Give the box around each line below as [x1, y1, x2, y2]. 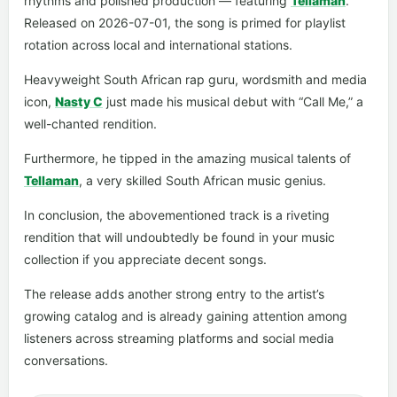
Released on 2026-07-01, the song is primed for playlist [24, 15, 346, 30]
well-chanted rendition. [24, 116, 157, 131]
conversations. [24, 353, 108, 368]
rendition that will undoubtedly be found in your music [24, 230, 335, 245]
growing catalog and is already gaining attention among [24, 308, 347, 323]
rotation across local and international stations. [24, 37, 292, 52]
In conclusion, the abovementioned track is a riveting [24, 207, 330, 222]
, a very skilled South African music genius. [79, 173, 326, 188]
